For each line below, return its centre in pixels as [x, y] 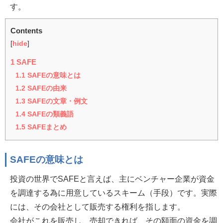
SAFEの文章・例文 [56, 101]
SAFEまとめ [46, 127]
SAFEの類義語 [50, 114]
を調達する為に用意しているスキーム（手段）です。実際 [113, 193]
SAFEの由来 [46, 88]
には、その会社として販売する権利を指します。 [98, 207]
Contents [26, 31]
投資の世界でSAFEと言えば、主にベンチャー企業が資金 [112, 179]
